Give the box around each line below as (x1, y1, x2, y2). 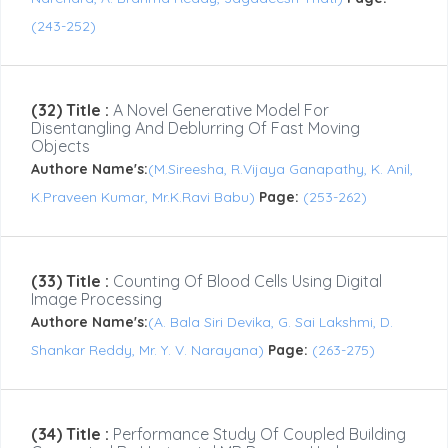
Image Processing (31, 289, 162, 310)
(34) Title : (31, 424, 109, 445)
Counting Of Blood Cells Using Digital (109, 271, 382, 292)
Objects (31, 136, 90, 157)
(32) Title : (31, 100, 109, 121)
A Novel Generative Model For (109, 100, 329, 121)
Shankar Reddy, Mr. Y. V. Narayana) (31, 341, 268, 360)
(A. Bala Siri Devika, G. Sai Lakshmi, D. (148, 313, 393, 332)
